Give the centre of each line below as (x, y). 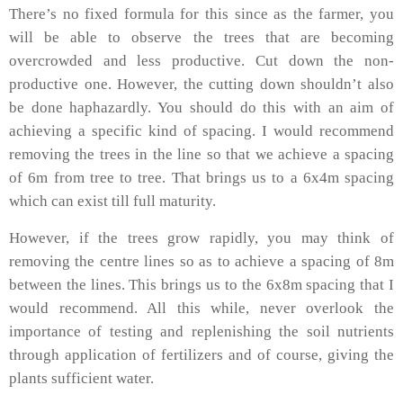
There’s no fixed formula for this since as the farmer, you (201, 13)
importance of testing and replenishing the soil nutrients (201, 332)
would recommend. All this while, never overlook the (201, 309)
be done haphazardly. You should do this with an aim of (201, 107)
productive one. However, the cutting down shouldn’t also (201, 84)
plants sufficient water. (81, 379)
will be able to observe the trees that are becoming (201, 37)
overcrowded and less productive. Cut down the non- (201, 60)
